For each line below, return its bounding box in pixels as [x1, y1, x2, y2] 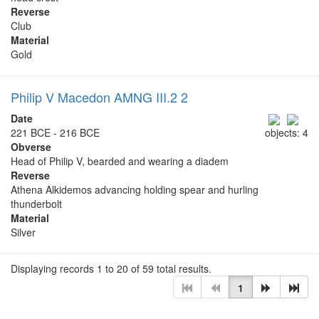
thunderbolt [11, 196, 62, 211]
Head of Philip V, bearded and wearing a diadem [11, 153, 229, 168]
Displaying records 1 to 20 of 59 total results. [11, 261, 211, 276]
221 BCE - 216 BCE [11, 125, 100, 140]
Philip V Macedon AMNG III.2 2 [11, 87, 188, 106]
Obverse [11, 139, 51, 154]
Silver [11, 224, 36, 239]
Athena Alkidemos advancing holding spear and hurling [11, 182, 258, 197]
